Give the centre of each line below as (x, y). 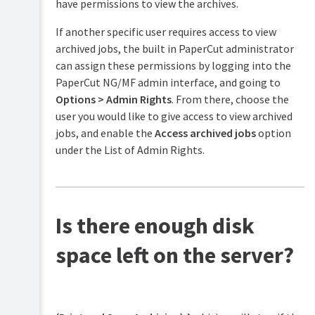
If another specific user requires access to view (166, 32)
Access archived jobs (205, 133)
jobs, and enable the (105, 133)
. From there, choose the (230, 99)
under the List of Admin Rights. (130, 150)
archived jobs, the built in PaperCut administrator (174, 49)
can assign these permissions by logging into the (173, 66)
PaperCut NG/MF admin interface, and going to (168, 83)
